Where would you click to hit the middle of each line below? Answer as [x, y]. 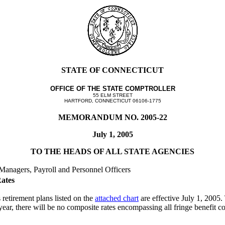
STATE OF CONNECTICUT [113, 70]
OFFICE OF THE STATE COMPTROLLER [113, 89]
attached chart [117, 198]
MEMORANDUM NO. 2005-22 [113, 117]
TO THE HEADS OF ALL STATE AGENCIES [113, 151]
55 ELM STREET [113, 95]
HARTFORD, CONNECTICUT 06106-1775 [113, 101]
